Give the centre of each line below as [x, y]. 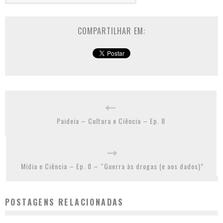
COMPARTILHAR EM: [111, 31]
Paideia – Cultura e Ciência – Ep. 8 [111, 120]
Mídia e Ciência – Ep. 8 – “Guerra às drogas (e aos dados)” [112, 166]
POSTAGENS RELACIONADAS [64, 202]
